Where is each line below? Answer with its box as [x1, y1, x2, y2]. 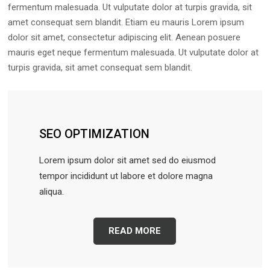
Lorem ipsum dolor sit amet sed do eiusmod [39, 154, 216, 166]
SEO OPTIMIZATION [39, 126, 150, 141]
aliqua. [39, 186, 64, 197]
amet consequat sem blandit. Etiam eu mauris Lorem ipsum [8, 17, 245, 28]
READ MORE [108, 225, 162, 236]
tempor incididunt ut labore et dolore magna [39, 170, 213, 181]
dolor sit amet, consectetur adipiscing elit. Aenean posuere [8, 32, 241, 43]
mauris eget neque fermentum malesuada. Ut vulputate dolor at [8, 47, 259, 58]
